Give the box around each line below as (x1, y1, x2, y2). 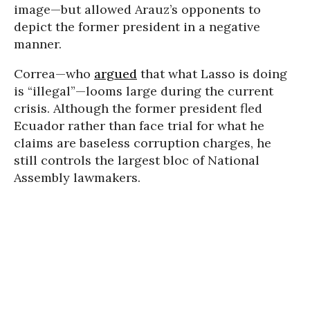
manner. (14, 35, 62, 52)
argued (94, 65, 137, 82)
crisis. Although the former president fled (14, 100, 262, 116)
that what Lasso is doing (137, 65, 287, 82)
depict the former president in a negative (14, 18, 260, 35)
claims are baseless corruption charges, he (14, 134, 271, 151)
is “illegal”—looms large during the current (14, 82, 273, 99)
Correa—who (14, 65, 94, 82)
